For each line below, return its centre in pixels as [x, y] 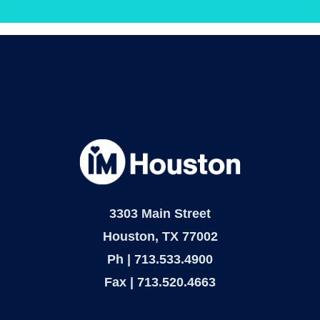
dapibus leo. [40, 9]
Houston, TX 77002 [160, 236]
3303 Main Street [160, 213]
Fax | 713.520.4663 [160, 282]
